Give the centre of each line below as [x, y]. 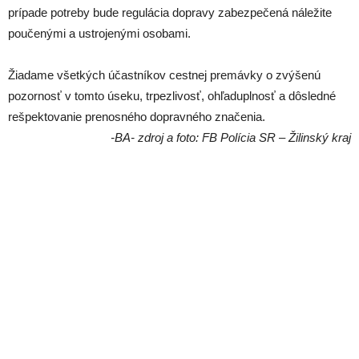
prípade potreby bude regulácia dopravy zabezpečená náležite [170, 12]
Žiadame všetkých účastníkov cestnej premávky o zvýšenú [164, 75]
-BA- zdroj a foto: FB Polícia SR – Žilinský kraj [231, 137]
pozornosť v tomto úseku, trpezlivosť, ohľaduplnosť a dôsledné [172, 95]
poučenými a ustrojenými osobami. [99, 33]
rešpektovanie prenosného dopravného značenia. [137, 116]
